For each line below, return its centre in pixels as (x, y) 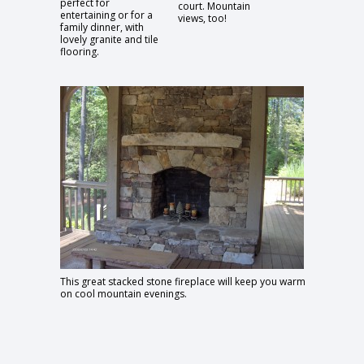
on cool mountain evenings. (123, 294)
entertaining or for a (106, 15)
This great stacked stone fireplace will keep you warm (183, 282)
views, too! (202, 18)
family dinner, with (102, 27)
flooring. (80, 52)
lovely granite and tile (109, 39)
